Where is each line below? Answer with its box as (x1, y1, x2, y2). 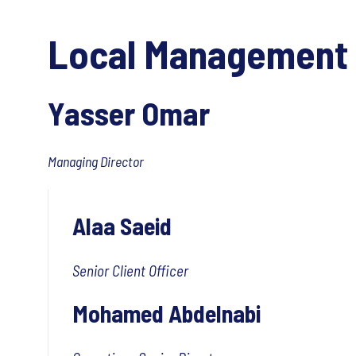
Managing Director (48, 153, 146, 170)
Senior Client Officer (72, 261, 188, 280)
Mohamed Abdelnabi (72, 299, 261, 327)
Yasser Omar (48, 94, 210, 132)
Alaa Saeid (72, 211, 172, 240)
